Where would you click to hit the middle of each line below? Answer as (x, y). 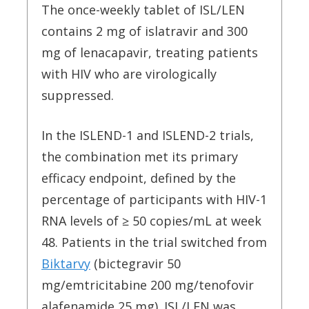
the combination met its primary (140, 157)
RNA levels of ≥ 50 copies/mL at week (151, 221)
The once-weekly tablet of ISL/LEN (143, 10)
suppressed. (78, 95)
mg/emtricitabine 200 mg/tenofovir (148, 285)
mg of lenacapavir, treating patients (150, 52)
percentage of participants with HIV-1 (154, 199)
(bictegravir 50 (136, 263)
